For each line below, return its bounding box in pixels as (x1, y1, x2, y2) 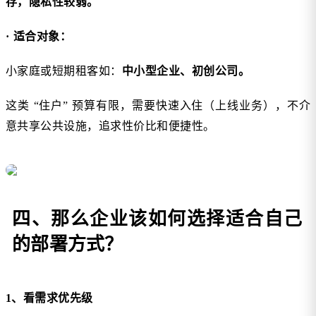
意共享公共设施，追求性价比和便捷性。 (6, 120, 215, 133)
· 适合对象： (6, 30, 72, 43)
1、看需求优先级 (6, 292, 93, 305)
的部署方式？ (12, 234, 123, 255)
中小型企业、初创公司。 (121, 65, 250, 78)
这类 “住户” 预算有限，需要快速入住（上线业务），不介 (6, 99, 310, 112)
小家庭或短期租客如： (6, 65, 122, 78)
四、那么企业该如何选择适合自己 (12, 209, 303, 230)
